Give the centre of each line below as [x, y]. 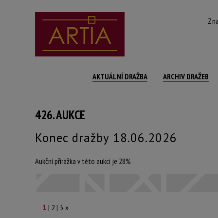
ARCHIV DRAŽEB [186, 76]
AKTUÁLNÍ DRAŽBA [120, 76]
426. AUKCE [60, 115]
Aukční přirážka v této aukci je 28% [83, 161]
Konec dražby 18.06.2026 [108, 138]
